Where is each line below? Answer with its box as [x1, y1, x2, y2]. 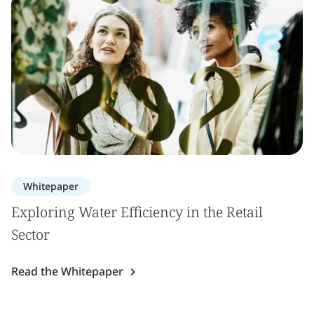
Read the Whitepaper [11, 264, 123, 279]
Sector [11, 225, 50, 244]
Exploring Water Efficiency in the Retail [11, 203, 263, 221]
